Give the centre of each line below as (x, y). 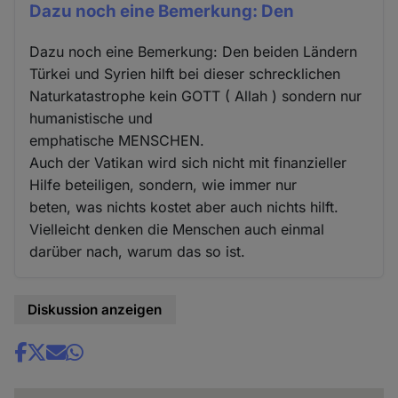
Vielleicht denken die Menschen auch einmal (177, 229)
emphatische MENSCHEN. (117, 140)
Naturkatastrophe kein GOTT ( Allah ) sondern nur (196, 96)
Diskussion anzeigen (95, 310)
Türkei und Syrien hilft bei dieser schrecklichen (185, 74)
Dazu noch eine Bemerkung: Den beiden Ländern (194, 52)
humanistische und (92, 118)
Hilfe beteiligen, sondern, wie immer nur (163, 185)
